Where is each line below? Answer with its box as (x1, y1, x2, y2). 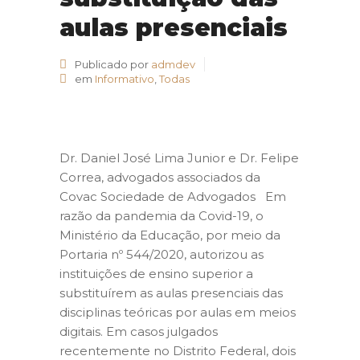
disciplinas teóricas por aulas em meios (59, 304, 296, 320)
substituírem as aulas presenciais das (59, 284, 283, 301)
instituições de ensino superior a (59, 265, 253, 281)
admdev (151, 57, 195, 71)
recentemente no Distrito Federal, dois (59, 342, 296, 358)
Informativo (95, 72, 154, 85)
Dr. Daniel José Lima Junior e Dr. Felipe (59, 149, 299, 166)
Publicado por (72, 57, 151, 71)
